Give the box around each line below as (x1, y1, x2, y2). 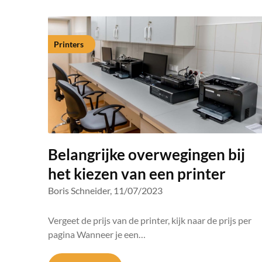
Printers (54, 39, 84, 49)
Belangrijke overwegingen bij (48, 145, 245, 164)
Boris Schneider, (48, 185, 112, 196)
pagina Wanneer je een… (48, 229, 146, 240)
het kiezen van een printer (48, 164, 226, 183)
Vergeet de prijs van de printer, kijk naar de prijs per (48, 215, 251, 226)
